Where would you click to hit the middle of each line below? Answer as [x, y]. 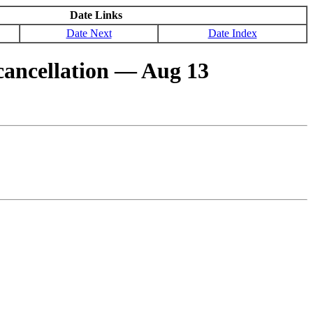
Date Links [96, 15]
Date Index [232, 33]
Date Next [89, 33]
